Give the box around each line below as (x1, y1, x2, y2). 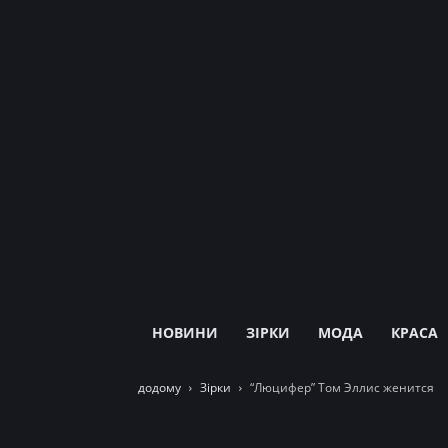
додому (138, 379, 181, 397)
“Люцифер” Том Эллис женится (250, 379, 434, 397)
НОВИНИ (152, 323, 218, 343)
